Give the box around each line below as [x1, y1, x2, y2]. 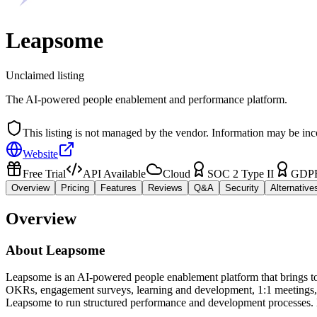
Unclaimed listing [6, 69, 84, 81]
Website [23, 147, 58, 160]
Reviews [148, 182, 183, 193]
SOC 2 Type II [207, 167, 274, 180]
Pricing [61, 182, 89, 193]
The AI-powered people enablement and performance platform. [6, 93, 287, 105]
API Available [83, 167, 146, 180]
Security [225, 182, 259, 193]
